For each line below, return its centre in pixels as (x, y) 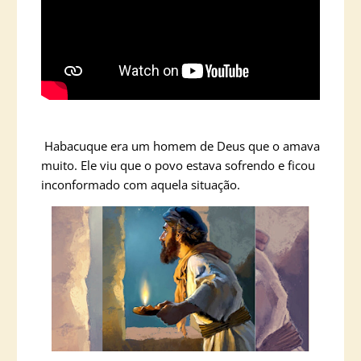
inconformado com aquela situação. (141, 185)
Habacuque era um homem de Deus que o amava (180, 146)
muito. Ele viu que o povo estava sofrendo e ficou (178, 165)
